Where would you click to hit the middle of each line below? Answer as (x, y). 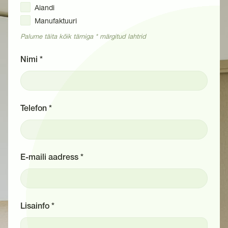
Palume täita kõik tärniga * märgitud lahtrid (83, 36)
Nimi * (32, 60)
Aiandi (45, 8)
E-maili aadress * (52, 158)
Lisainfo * (37, 207)
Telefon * (36, 109)
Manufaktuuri (56, 21)
